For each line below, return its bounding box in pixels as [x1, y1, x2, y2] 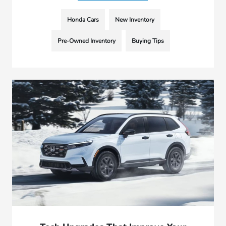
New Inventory [115, 16, 155, 24]
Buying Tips [132, 37, 164, 45]
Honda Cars [67, 16, 99, 24]
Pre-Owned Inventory [58, 37, 116, 45]
